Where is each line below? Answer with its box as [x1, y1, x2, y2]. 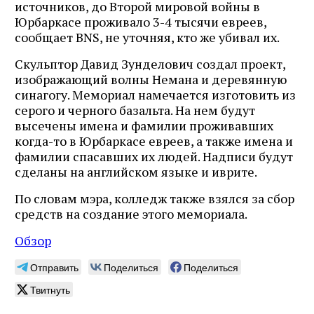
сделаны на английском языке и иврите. [15, 163, 257, 180]
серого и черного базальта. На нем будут [15, 101, 255, 118]
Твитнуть [30, 282, 70, 296]
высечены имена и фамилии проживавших [15, 116, 273, 134]
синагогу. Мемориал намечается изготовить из [15, 86, 296, 103]
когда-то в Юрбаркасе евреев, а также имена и [15, 132, 293, 149]
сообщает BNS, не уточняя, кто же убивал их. [15, 28, 280, 46]
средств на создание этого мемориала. [15, 205, 247, 222]
